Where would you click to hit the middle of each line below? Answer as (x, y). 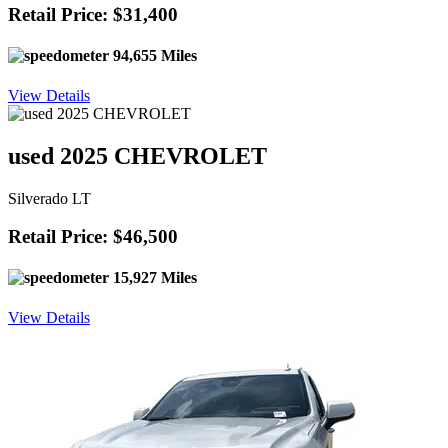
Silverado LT (49, 198)
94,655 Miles (153, 56)
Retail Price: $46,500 (93, 237)
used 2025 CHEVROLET (137, 155)
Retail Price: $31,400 (93, 15)
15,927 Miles (153, 278)
